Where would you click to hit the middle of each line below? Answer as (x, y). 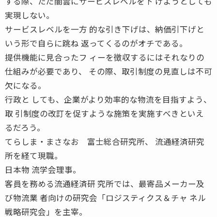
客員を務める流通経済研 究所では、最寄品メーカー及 (105, 183)
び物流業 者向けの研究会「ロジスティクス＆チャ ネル (105, 197)
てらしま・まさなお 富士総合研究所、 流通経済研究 (105, 141)
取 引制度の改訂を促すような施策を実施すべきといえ (104, 113)
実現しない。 (30, 15)
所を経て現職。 (34, 155)
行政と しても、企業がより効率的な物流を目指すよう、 (108, 99)
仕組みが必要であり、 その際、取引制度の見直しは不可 (108, 71)
